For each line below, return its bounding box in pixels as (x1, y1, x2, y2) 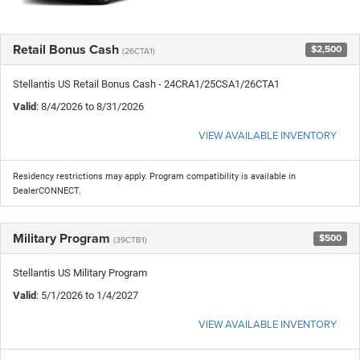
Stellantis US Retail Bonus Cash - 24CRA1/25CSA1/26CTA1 (13, 77, 280, 90)
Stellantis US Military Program (13, 266, 147, 279)
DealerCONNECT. (13, 185, 81, 196)
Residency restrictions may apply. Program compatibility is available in (13, 170, 296, 182)
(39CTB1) (113, 233, 147, 245)
